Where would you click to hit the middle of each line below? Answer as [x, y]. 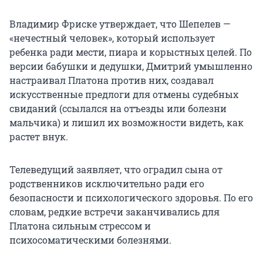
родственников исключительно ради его [107, 184]
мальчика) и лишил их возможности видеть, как [127, 123]
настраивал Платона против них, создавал [112, 80]
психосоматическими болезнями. [90, 240]
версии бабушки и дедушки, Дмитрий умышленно [131, 66]
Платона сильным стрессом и [80, 226]
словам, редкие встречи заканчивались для [114, 212]
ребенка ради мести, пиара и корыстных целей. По [131, 52]
